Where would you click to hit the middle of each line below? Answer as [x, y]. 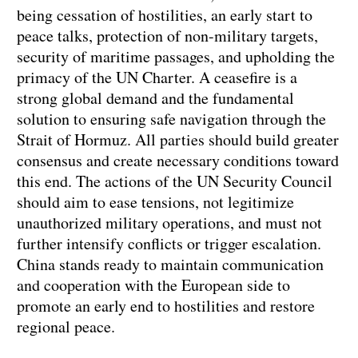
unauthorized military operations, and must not [169, 223]
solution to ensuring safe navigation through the [171, 119]
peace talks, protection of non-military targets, [167, 36]
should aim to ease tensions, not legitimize [155, 202]
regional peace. [66, 327]
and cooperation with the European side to [153, 285]
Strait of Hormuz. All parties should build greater [178, 140]
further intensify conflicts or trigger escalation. [169, 244]
